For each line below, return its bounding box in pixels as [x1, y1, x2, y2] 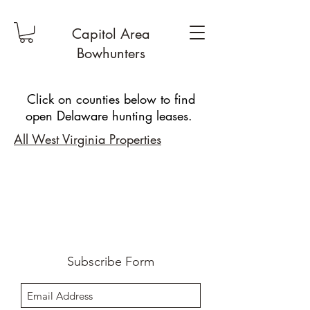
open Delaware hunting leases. [25, 107, 197, 125]
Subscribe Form [67, 254, 154, 270]
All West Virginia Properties [14, 131, 161, 148]
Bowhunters [76, 44, 145, 62]
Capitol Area [71, 25, 150, 43]
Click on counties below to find [26, 91, 195, 108]
